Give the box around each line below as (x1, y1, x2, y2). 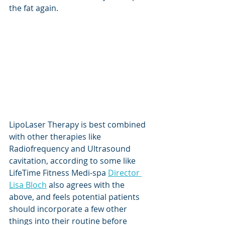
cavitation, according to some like (9, 155, 138, 166)
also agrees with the (47, 179, 127, 190)
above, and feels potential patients (9, 191, 142, 202)
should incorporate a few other (9, 203, 129, 214)
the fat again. (9, 2, 60, 14)
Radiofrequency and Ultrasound (9, 143, 133, 154)
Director (108, 167, 142, 178)
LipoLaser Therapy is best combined (9, 119, 148, 130)
